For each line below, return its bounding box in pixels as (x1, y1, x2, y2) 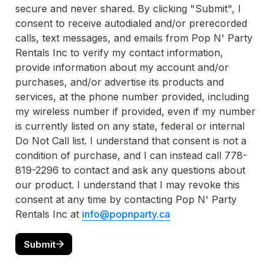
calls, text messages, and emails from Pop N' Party (15, 32, 253, 44)
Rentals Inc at (15, 208, 82, 220)
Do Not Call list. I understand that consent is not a (15, 135, 246, 147)
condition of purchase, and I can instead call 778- (15, 149, 247, 161)
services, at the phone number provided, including (15, 91, 249, 103)
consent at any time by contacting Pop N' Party (15, 193, 237, 206)
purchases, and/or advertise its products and (15, 76, 224, 88)
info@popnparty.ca (82, 208, 170, 220)
